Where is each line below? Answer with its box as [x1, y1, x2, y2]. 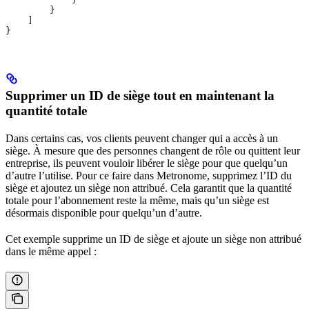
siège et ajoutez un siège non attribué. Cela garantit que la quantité [6, 182, 292, 195]
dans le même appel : [6, 246, 97, 258]
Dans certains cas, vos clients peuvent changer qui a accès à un [6, 132, 278, 145]
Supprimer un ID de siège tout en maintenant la [6, 88, 275, 103]
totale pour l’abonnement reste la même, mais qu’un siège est [6, 195, 269, 207]
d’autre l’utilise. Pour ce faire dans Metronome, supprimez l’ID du [6, 170, 292, 182]
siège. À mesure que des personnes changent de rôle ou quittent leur [6, 145, 300, 157]
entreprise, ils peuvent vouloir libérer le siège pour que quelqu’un [6, 157, 288, 170]
